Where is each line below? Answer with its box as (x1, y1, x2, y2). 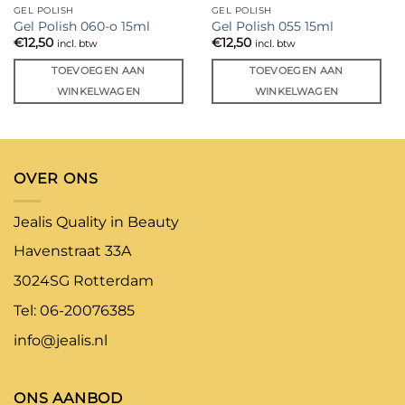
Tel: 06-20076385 (14, 301, 135, 319)
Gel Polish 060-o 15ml (13, 19, 150, 34)
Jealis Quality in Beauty (14, 212, 179, 231)
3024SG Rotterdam (14, 272, 154, 290)
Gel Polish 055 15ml (211, 19, 334, 34)
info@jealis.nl (14, 331, 108, 349)
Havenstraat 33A (14, 242, 131, 260)
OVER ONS (14, 169, 99, 187)
